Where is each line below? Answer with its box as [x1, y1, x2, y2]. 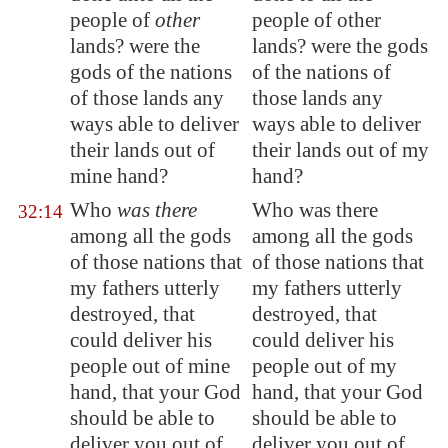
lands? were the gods [252, 34, 428, 58]
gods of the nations [70, 60, 232, 84]
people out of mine [70, 354, 230, 378]
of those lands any [70, 86, 224, 110]
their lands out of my [252, 138, 429, 162]
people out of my [252, 354, 397, 378]
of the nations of [252, 60, 391, 84]
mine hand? [70, 164, 168, 188]
